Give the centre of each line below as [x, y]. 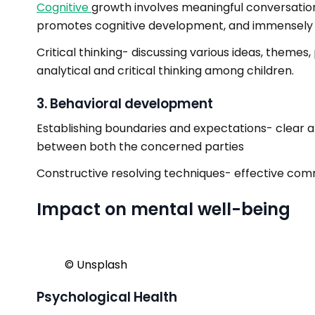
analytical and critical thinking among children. [165, 71]
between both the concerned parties [140, 147]
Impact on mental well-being [163, 209]
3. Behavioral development [125, 104]
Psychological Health [107, 297]
